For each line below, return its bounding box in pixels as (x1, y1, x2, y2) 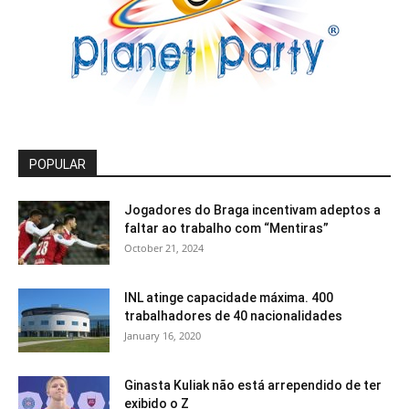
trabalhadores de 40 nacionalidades (124, 309, 342, 324)
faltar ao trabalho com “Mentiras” (124, 221, 329, 236)
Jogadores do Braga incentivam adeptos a (124, 203, 381, 218)
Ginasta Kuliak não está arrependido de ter (124, 378, 382, 393)
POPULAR (29, 157, 86, 173)
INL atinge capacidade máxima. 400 (124, 290, 333, 306)
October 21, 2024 (124, 241, 204, 256)
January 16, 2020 (124, 329, 201, 343)
